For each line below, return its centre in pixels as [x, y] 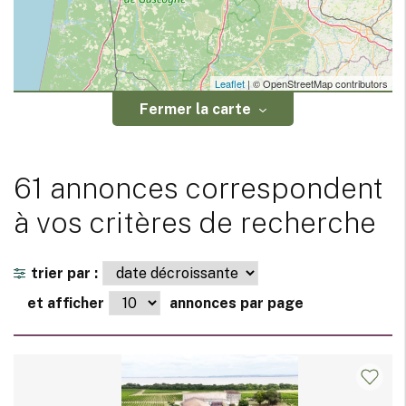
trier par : [64, 274]
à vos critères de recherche [195, 223]
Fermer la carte [195, 110]
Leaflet [230, 84]
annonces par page [237, 304]
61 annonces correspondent [198, 188]
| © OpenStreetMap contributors [316, 84]
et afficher [66, 304]
